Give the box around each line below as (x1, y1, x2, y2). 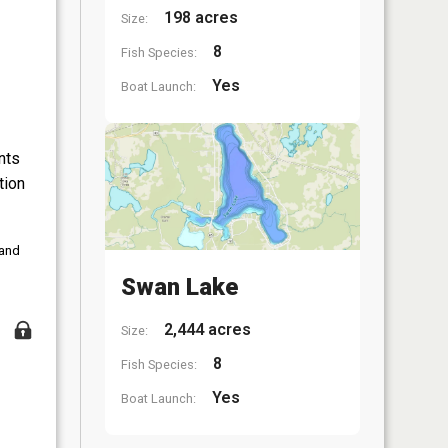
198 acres (160, 7, 238, 27)
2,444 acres (160, 320, 251, 339)
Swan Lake (121, 273, 238, 301)
